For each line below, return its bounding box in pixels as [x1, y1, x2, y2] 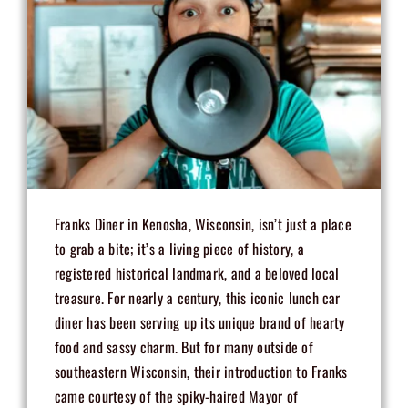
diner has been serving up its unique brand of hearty [54, 311, 345, 334]
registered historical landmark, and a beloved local [54, 262, 340, 285]
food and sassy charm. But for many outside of [54, 336, 313, 359]
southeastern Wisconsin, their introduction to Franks [54, 361, 348, 383]
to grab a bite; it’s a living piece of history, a [54, 238, 304, 260]
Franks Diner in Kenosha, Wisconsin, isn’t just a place [54, 213, 352, 236]
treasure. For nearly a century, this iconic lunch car [54, 287, 341, 310]
